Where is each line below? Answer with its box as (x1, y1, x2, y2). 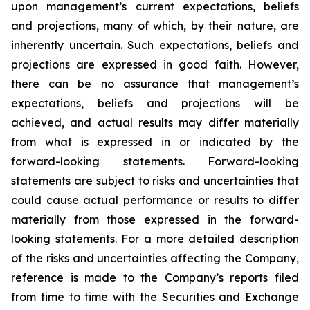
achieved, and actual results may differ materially (11, 116, 299, 129)
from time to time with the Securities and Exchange (11, 290, 299, 304)
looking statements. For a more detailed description (11, 232, 299, 246)
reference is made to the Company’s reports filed (11, 271, 299, 284)
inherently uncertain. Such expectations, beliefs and (11, 38, 299, 52)
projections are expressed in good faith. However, (11, 57, 299, 71)
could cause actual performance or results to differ (11, 193, 299, 207)
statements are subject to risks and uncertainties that (11, 174, 299, 188)
